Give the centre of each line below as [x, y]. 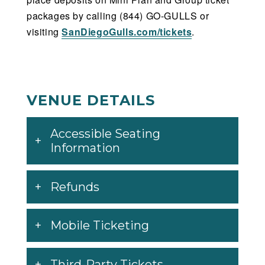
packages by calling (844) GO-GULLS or [118, 15]
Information [85, 148]
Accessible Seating [105, 133]
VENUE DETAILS [91, 100]
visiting [44, 31]
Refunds [75, 187]
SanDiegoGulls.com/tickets [127, 31]
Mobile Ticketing [100, 226]
